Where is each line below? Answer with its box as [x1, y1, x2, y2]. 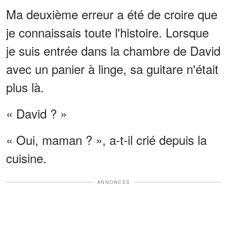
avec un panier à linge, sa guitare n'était [6, 59, 218, 78]
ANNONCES [97, 178, 130, 185]
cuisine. [6, 148, 47, 167]
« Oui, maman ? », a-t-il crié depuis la [6, 130, 207, 148]
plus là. [6, 78, 44, 96]
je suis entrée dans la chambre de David [6, 41, 220, 59]
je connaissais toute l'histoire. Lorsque [6, 23, 209, 41]
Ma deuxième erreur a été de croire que [6, 5, 217, 23]
